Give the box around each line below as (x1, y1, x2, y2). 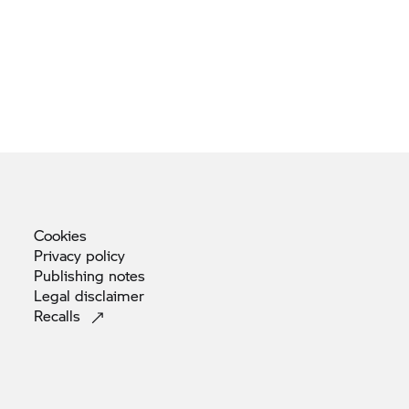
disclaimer (75, 285, 144, 306)
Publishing (34, 265, 109, 286)
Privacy (34, 245, 86, 266)
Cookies (34, 225, 87, 246)
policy (86, 245, 125, 266)
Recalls (34, 305, 85, 326)
